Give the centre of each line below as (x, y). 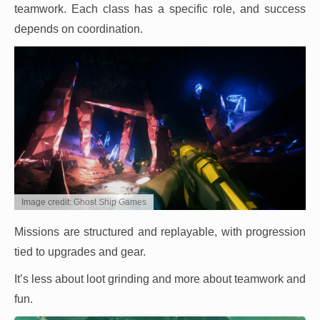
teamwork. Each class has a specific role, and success (160, 9)
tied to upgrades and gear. (80, 252)
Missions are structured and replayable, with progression (160, 232)
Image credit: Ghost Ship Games (84, 202)
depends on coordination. (79, 29)
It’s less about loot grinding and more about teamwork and (160, 279)
